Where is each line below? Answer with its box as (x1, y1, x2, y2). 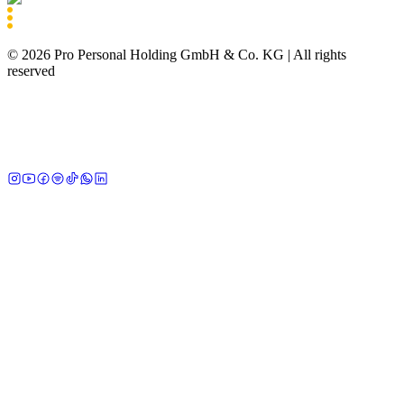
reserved (7, 62, 55, 78)
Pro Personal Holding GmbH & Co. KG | (50, 46, 290, 62)
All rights (293, 46, 346, 62)
